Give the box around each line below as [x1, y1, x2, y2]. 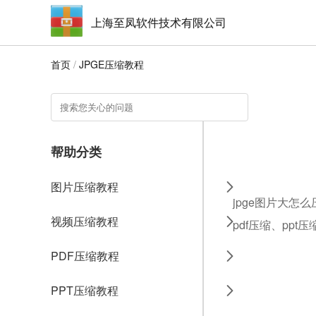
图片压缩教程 [51, 178, 119, 195]
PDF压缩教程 [51, 248, 119, 264]
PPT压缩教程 [51, 282, 119, 298]
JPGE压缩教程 [79, 57, 144, 71]
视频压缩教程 [51, 213, 119, 229]
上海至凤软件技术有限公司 [91, 14, 226, 30]
